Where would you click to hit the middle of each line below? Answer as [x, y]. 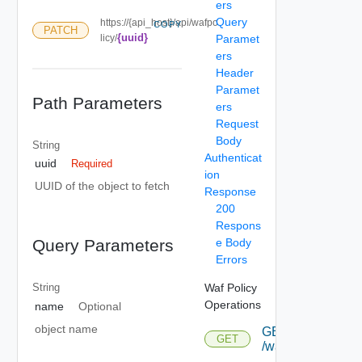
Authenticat [233, 157]
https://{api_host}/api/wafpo [159, 22]
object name [66, 328]
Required [91, 164]
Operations [232, 304]
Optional [99, 306]
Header [234, 72]
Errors [231, 259]
